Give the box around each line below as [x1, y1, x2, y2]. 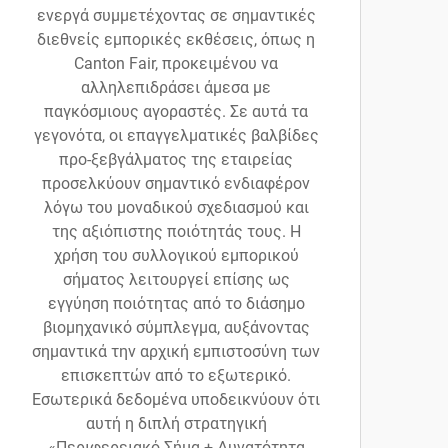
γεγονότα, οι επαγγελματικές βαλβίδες [33, 126, 319, 146]
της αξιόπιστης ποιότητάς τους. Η [51, 222, 301, 242]
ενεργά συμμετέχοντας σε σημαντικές [36, 6, 316, 26]
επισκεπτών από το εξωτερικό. [61, 366, 291, 386]
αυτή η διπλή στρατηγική [85, 414, 267, 434]
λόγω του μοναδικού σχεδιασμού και [43, 198, 309, 218]
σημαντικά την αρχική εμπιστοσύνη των [32, 342, 320, 362]
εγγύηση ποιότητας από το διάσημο [47, 294, 305, 314]
